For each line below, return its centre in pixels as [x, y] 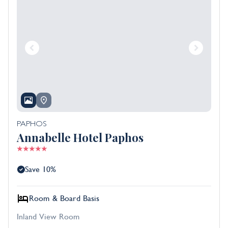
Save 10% [40, 170]
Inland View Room [48, 217]
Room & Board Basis [64, 199]
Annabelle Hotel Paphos [80, 138]
